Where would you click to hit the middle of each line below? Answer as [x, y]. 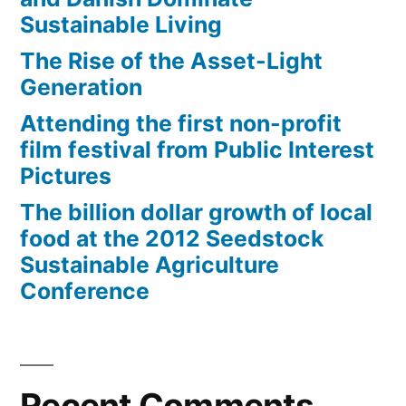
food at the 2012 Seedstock [172, 239]
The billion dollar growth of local [196, 213]
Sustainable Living [121, 25]
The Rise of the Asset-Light [171, 61]
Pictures [66, 176]
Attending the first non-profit [181, 124]
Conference [85, 291]
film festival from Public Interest [197, 150]
